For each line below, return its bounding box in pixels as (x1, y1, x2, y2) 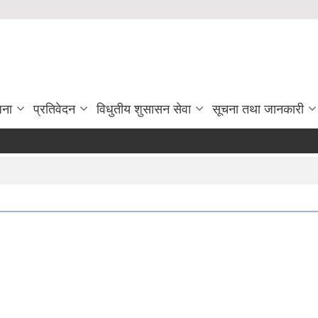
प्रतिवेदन (33, 102, 75, 116)
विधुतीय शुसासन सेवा (97, 102, 191, 116)
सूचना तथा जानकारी (212, 102, 304, 116)
